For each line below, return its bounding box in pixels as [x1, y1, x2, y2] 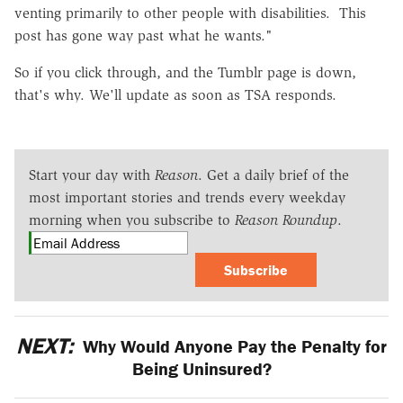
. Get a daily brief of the [198, 166, 349, 184]
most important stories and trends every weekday [29, 188, 345, 206]
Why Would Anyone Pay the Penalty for [78, 334, 388, 357]
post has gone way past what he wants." [14, 26, 277, 44]
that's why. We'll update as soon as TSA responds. [14, 85, 341, 103]
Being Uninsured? [131, 356, 272, 380]
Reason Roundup [235, 210, 337, 228]
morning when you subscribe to [29, 210, 235, 228]
